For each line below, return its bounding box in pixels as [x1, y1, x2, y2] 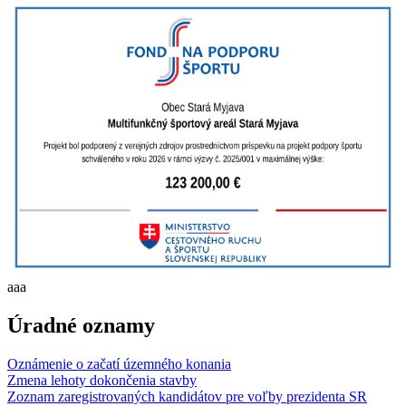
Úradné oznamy [7, 313, 155, 337]
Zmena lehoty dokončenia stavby [7, 372, 197, 388]
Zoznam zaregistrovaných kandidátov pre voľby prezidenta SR [7, 388, 367, 404]
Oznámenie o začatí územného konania [7, 355, 231, 372]
